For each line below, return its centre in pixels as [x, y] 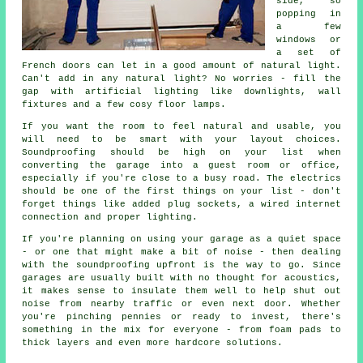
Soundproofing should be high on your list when [181, 153]
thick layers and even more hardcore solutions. [153, 343]
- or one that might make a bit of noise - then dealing [181, 252]
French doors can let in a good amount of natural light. [181, 66]
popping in [309, 14]
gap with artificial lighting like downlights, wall [181, 92]
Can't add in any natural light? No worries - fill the [181, 79]
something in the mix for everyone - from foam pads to [181, 330]
